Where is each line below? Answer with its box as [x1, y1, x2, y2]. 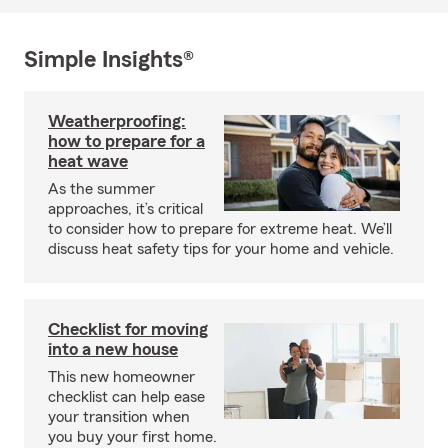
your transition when [48, 408, 190, 425]
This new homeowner [48, 368, 195, 385]
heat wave [48, 151, 128, 170]
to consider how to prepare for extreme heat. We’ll [48, 220, 392, 237]
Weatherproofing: [48, 111, 186, 130]
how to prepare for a [48, 131, 205, 150]
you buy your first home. [48, 428, 217, 445]
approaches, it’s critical [48, 200, 203, 217]
